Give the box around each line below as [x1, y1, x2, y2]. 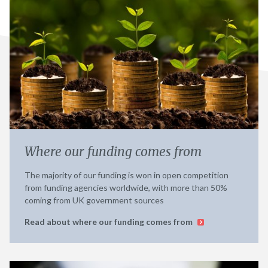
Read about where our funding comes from [25, 216, 194, 227]
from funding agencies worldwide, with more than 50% [25, 182, 227, 193]
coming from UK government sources [25, 194, 164, 205]
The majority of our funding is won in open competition [25, 169, 229, 180]
